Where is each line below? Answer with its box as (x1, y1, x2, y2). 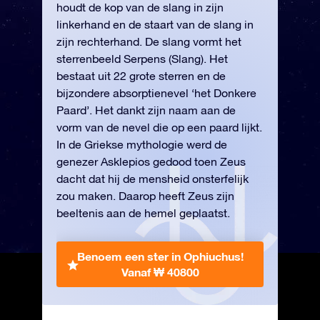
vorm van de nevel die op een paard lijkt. (56, 121, 262, 134)
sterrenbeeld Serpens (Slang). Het (56, 52, 228, 65)
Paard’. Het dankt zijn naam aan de (56, 104, 236, 116)
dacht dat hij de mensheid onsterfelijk (56, 172, 249, 185)
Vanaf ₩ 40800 (121, 265, 199, 279)
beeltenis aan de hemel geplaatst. (56, 206, 230, 219)
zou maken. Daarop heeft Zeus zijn (56, 189, 234, 202)
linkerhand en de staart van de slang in (56, 18, 254, 31)
